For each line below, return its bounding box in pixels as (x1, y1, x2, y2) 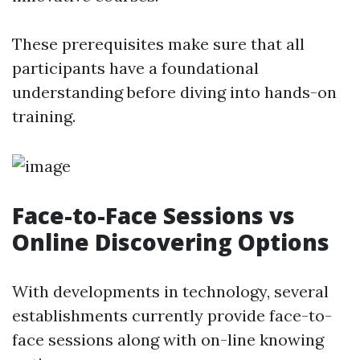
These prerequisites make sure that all (12, 34, 305, 54)
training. (12, 106, 76, 126)
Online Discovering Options (12, 227, 329, 257)
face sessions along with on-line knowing (12, 329, 324, 350)
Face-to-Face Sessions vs (12, 200, 295, 231)
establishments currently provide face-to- (12, 305, 332, 325)
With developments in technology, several (12, 281, 329, 301)
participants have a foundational (12, 58, 259, 78)
